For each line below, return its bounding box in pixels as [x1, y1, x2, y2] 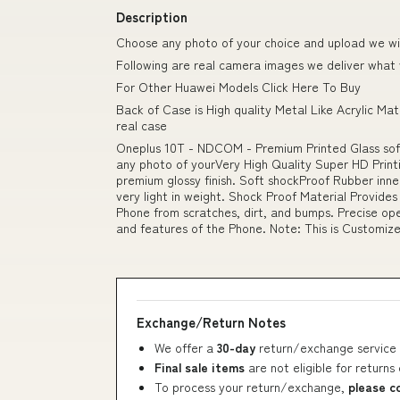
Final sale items [154, 358, 245, 376]
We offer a [154, 338, 217, 356]
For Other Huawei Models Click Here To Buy [116, 78, 361, 96]
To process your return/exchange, [154, 378, 348, 396]
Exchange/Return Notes [137, 312, 286, 331]
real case [116, 116, 167, 134]
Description [116, 7, 187, 26]
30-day [217, 338, 259, 356]
